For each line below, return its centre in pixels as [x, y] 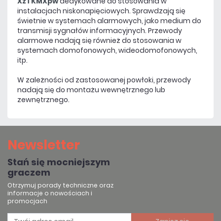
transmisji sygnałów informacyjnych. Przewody [100, 31]
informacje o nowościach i [50, 193]
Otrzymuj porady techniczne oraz [60, 185]
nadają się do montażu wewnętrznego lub [91, 90]
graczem [29, 172]
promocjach [27, 201]
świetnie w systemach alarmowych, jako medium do [109, 21]
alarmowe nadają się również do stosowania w [99, 40]
